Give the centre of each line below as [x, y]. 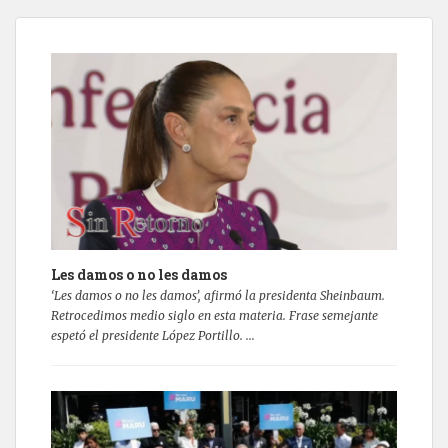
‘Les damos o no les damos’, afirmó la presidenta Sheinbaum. [218, 296]
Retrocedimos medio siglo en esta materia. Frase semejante [214, 316]
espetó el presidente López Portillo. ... [153, 336]
